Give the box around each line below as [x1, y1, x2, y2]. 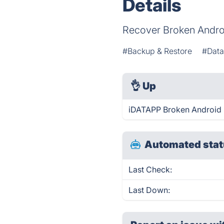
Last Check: [128, 164, 172, 174]
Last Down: [128, 185, 170, 195]
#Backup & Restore [122, 46, 192, 56]
